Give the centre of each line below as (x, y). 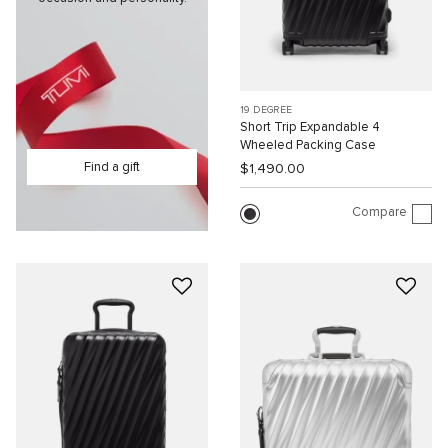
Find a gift (112, 167)
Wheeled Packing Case (308, 145)
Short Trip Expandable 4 (310, 127)
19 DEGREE (266, 109)
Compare (379, 213)
